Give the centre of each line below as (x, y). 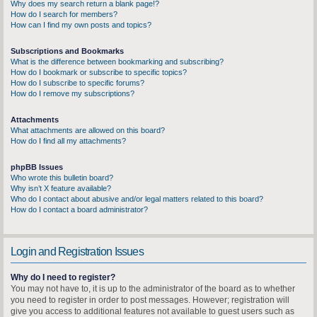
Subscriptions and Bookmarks (67, 51)
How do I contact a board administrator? (79, 209)
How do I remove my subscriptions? (73, 93)
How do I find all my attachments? (68, 141)
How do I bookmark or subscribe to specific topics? (99, 72)
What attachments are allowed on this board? (88, 130)
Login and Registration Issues (77, 252)
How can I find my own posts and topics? (81, 25)
